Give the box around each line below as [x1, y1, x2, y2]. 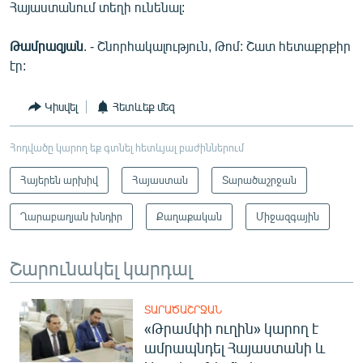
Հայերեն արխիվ [20, 173, 98, 186]
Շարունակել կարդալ [10, 254, 192, 280]
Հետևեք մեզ [113, 100, 175, 113]
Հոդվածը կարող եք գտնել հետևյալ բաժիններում [10, 140, 244, 154]
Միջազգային [256, 209, 319, 223]
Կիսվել [45, 100, 78, 113]
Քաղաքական [156, 209, 222, 223]
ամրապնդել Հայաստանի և [144, 338, 325, 357]
